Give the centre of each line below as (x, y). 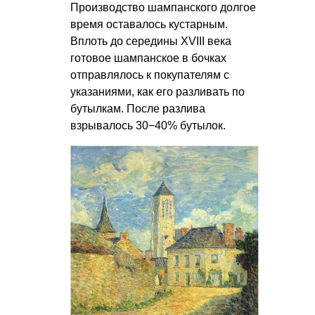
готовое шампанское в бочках (148, 58)
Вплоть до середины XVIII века (151, 41)
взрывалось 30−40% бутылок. (148, 126)
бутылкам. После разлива (138, 109)
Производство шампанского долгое (163, 8)
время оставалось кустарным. (149, 25)
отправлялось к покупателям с (150, 75)
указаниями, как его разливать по (157, 92)
